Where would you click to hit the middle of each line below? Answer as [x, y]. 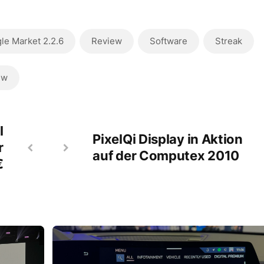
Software [168, 41]
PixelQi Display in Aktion [168, 139]
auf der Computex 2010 [166, 156]
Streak [228, 41]
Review [106, 41]
